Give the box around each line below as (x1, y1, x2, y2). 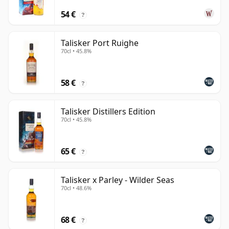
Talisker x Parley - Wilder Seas (61, 174, 174, 186)
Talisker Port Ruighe (61, 37, 139, 49)
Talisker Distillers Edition (61, 106, 155, 118)
